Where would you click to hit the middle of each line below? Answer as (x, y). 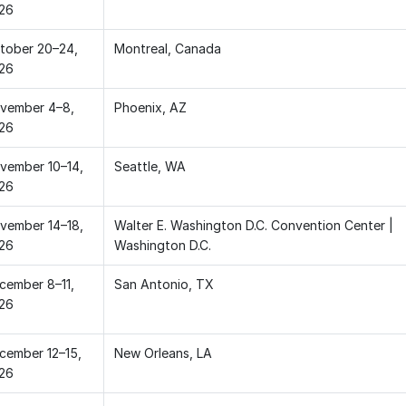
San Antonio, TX (164, 284)
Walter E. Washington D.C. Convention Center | (253, 225)
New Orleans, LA (163, 353)
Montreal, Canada (167, 48)
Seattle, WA (150, 166)
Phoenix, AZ (150, 107)
